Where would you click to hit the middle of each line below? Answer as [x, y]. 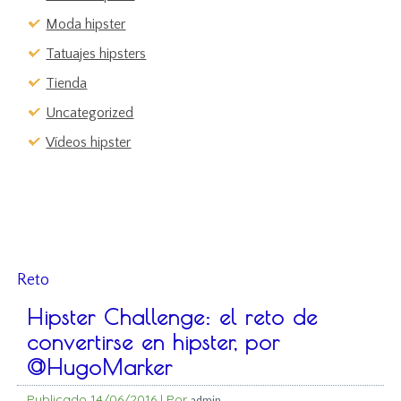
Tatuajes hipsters [96, 54]
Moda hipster [86, 25]
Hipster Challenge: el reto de [173, 317]
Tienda [67, 84]
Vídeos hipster [89, 143]
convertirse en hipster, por [154, 342]
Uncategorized [90, 113]
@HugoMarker [100, 367]
